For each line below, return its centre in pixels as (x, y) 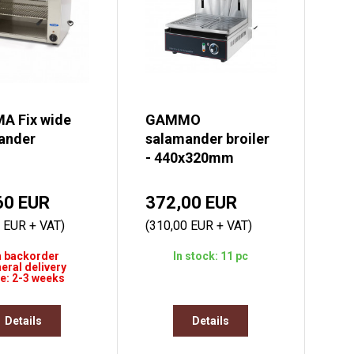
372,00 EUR (191, 203)
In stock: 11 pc (211, 256)
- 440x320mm (189, 158)
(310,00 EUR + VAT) (198, 226)
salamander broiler (207, 139)
